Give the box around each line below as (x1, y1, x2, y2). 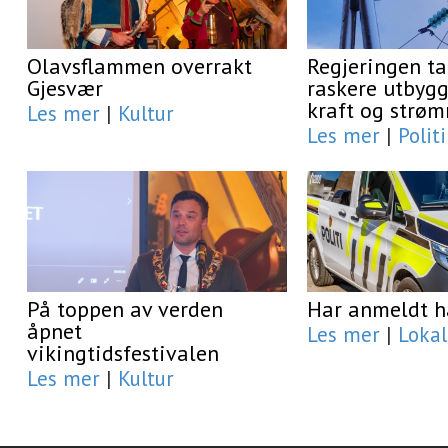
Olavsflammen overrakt (27, 52, 252, 81)
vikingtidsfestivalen (27, 339, 219, 368)
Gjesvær (27, 74, 103, 103)
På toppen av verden (27, 295, 223, 324)
